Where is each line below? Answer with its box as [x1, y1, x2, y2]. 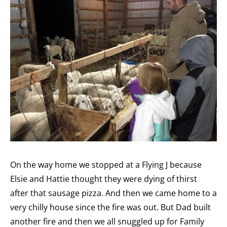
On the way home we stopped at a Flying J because [10, 159, 202, 171]
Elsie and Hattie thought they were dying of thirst [10, 173, 197, 185]
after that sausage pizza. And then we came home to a [10, 187, 217, 199]
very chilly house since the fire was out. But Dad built [10, 202, 211, 213]
